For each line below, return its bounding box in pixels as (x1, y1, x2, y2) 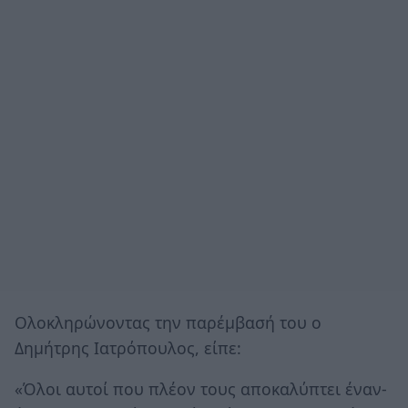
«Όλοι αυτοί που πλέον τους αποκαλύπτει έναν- (15, 378, 387, 401)
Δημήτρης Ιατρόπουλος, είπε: (15, 336, 241, 359)
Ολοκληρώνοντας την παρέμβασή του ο (15, 311, 321, 333)
